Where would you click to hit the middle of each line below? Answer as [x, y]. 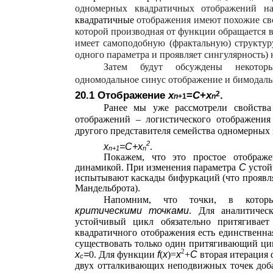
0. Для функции [123, 254]
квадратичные [106, 20]
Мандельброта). [108, 188]
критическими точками [132, 211]
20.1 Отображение [122, 95]
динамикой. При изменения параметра [157, 167]
